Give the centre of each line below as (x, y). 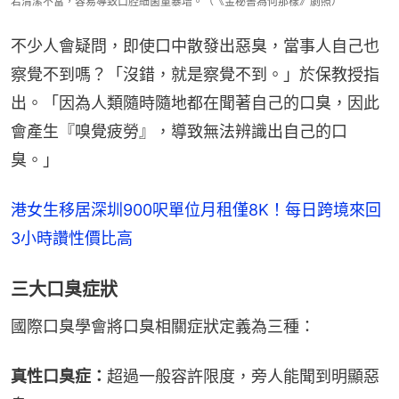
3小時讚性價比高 (72, 239)
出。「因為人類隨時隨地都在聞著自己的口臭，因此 (195, 103)
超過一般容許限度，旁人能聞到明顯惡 (243, 377)
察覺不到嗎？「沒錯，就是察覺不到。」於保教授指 (195, 75)
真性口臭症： (59, 377)
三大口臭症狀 (64, 290)
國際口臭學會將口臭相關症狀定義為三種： (163, 327)
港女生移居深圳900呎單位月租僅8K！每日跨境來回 (196, 210)
